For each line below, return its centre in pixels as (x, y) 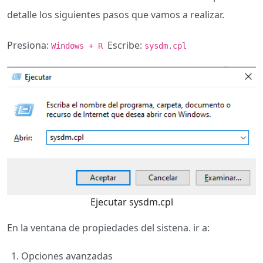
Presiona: (29, 45)
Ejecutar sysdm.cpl (131, 202)
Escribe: (126, 45)
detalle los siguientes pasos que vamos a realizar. (116, 15)
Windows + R (79, 46)
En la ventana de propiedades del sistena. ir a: (108, 228)
